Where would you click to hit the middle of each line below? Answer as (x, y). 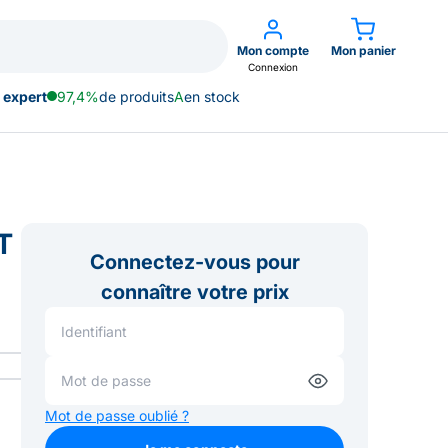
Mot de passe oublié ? (117, 415)
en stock (212, 96)
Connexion (273, 67)
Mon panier (363, 50)
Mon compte (273, 50)
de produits (136, 96)
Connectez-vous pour (194, 262)
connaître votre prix (194, 292)
